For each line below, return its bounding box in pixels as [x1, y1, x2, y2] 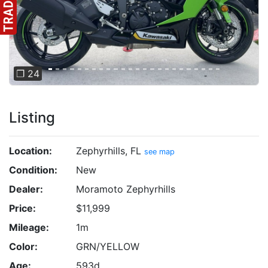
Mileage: [9, 221, 49, 233]
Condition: [9, 164, 57, 176]
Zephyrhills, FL [76, 145, 144, 157]
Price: [9, 202, 36, 214]
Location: [9, 145, 52, 157]
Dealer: [9, 183, 43, 195]
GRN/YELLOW [76, 240, 139, 252]
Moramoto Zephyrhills [76, 183, 175, 195]
